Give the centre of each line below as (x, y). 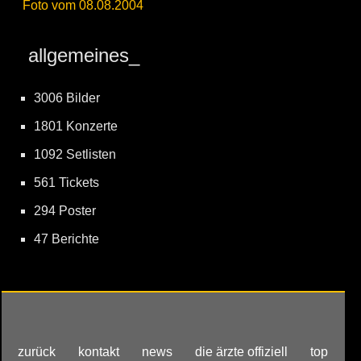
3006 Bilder (67, 98)
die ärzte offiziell (242, 352)
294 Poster (65, 211)
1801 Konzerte (76, 126)
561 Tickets (66, 183)
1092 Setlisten (75, 154)
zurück (37, 352)
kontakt (99, 352)
